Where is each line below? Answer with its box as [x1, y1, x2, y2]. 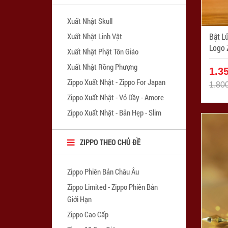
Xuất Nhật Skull [67, 15, 112, 26]
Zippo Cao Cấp [67, 209, 108, 219]
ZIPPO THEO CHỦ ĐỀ [80, 136, 140, 147]
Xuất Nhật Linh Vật [67, 31, 122, 41]
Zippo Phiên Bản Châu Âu [67, 166, 139, 177]
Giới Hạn [67, 193, 92, 204]
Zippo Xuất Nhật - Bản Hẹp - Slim [67, 107, 161, 118]
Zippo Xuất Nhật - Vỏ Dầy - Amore [67, 92, 164, 102]
